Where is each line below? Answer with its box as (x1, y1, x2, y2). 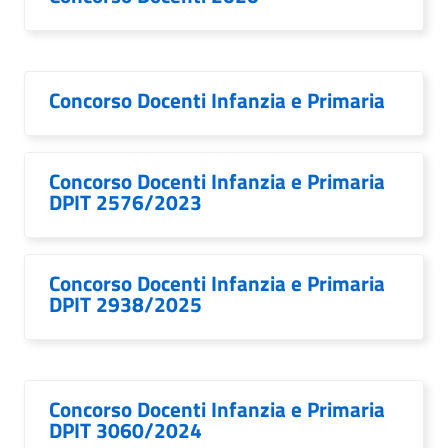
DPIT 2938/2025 (49, 288, 202, 320)
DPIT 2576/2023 (49, 186, 202, 218)
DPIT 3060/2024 (49, 414, 202, 446)
